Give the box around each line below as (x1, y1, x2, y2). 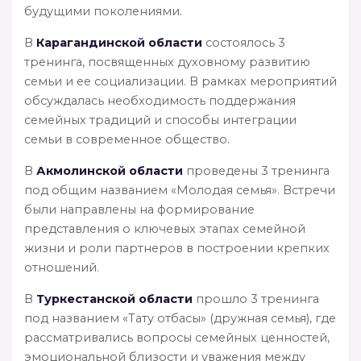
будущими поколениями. (24, 3, 182, 19)
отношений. (24, 259, 99, 275)
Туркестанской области (36, 291, 193, 306)
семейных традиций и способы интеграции (24, 112, 297, 127)
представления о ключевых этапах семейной (24, 221, 305, 236)
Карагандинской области (36, 35, 202, 50)
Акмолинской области (36, 163, 183, 178)
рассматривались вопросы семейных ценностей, (24, 330, 330, 345)
